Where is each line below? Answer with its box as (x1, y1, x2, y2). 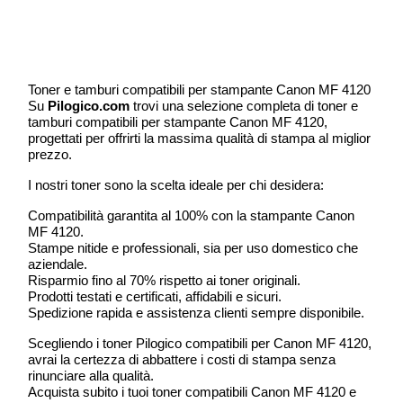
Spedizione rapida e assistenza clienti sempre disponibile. (28, 305, 365, 320)
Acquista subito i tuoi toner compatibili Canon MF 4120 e (28, 384, 357, 399)
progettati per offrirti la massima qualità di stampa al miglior (28, 130, 372, 146)
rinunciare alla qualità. (28, 368, 155, 383)
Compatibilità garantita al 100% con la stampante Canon (28, 208, 355, 223)
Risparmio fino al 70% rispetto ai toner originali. (28, 273, 301, 288)
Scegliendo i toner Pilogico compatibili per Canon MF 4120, (28, 336, 372, 351)
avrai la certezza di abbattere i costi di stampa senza (28, 352, 336, 367)
